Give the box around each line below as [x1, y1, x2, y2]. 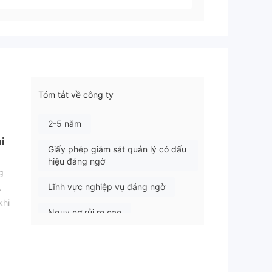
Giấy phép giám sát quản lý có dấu [48, 144, 186, 155]
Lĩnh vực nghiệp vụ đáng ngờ [48, 182, 165, 192]
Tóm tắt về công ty [38, 89, 114, 100]
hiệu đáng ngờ [48, 156, 105, 167]
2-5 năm [48, 118, 81, 129]
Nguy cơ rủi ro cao [48, 207, 121, 218]
